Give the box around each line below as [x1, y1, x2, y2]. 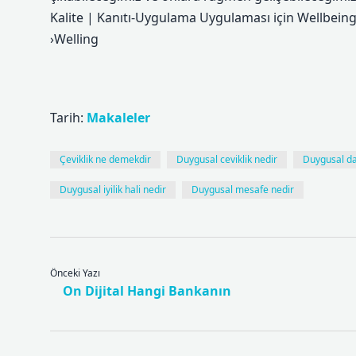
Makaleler [87, 109, 150, 126]
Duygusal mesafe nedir [192, 183, 294, 196]
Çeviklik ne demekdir [60, 153, 151, 166]
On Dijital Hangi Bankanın [63, 282, 231, 300]
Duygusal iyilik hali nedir [60, 183, 166, 196]
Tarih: [50, 109, 87, 126]
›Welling [50, 30, 99, 48]
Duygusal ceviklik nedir [176, 153, 277, 166]
